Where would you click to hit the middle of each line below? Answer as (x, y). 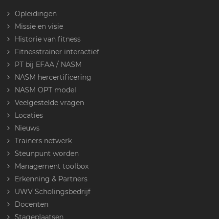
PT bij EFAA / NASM (48, 64)
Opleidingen (36, 13)
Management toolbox (52, 166)
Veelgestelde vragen (49, 102)
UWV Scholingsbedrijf (53, 191)
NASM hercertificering (53, 77)
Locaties (29, 115)
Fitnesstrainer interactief (57, 52)
